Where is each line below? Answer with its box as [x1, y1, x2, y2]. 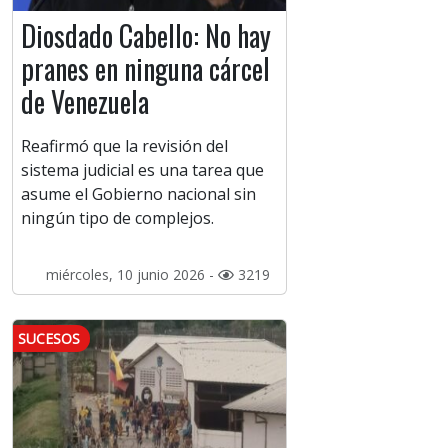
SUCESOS [18, 329, 80, 349]
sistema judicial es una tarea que [21, 159, 264, 182]
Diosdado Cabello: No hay [21, 15, 271, 57]
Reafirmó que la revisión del [21, 135, 228, 158]
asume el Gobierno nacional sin [21, 183, 256, 206]
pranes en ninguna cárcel [21, 48, 270, 90]
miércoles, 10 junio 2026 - [45, 265, 218, 285]
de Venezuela [21, 81, 149, 123]
